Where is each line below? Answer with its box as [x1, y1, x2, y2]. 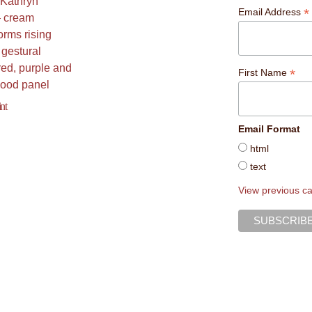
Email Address [238, 6, 304, 17]
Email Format [238, 123, 301, 134]
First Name [238, 66, 290, 78]
